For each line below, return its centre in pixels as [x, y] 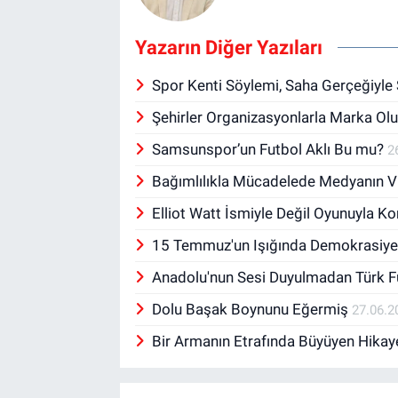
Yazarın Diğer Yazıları [228, 47]
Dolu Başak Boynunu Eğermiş [252, 309]
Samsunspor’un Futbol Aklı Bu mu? [270, 149]
